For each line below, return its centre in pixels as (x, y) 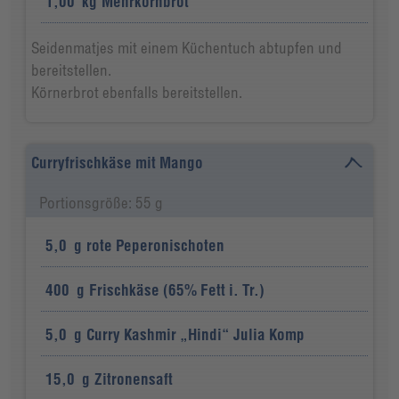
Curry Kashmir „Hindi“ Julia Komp (196, 334)
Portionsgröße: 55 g (101, 202)
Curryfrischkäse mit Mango (117, 162)
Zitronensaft (134, 379)
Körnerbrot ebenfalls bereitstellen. (136, 93)
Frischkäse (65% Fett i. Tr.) (177, 289)
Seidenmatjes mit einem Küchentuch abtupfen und (186, 48)
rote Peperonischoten (156, 245)
